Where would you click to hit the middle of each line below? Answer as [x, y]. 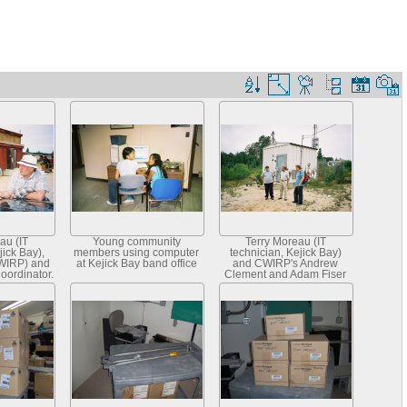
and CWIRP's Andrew [285, 263]
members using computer [136, 252]
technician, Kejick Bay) [285, 252]
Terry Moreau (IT [285, 241]
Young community [136, 241]
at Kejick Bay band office [136, 263]
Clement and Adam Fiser [285, 274]
